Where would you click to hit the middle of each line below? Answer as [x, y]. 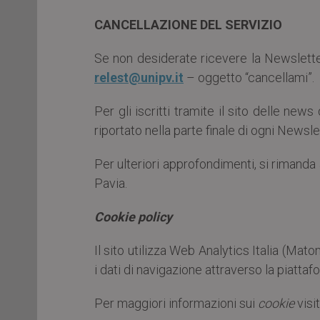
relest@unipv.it [139, 77]
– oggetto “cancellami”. [249, 77]
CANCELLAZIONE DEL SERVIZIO [188, 25]
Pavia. [111, 183]
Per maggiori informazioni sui [176, 303]
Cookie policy [133, 217]
